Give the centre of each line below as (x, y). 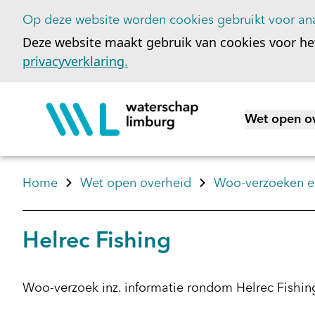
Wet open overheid (136, 184)
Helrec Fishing (97, 242)
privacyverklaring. (75, 61)
